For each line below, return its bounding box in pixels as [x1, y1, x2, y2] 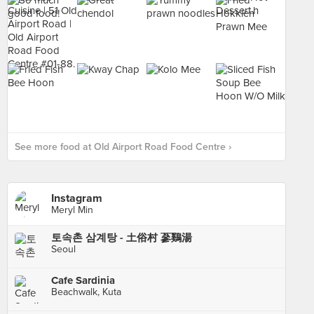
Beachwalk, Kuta [51, 286, 121, 298]
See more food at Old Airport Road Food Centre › [15, 141, 231, 153]
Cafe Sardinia [51, 274, 115, 287]
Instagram [51, 191, 102, 205]
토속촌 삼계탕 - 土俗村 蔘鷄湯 [51, 231, 192, 244]
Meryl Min [51, 204, 93, 216]
